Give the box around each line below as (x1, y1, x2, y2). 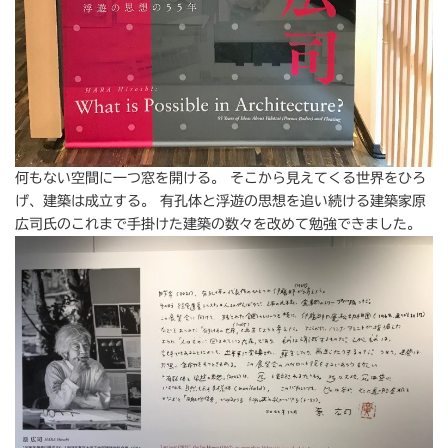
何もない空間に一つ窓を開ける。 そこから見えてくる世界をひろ (15, 171, 426, 186)
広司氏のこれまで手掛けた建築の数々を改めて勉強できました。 (15, 217, 421, 232)
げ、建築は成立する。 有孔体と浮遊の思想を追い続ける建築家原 (15, 194, 426, 209)
